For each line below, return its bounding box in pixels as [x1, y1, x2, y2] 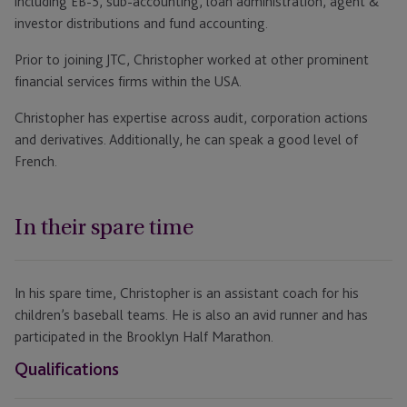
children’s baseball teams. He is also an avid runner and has [15, 306, 368, 324]
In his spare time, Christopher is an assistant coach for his [15, 284, 359, 303]
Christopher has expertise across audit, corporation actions [15, 109, 368, 127]
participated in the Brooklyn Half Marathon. [15, 328, 273, 346]
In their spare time [15, 210, 194, 245]
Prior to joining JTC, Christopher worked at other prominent [15, 51, 369, 69]
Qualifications [15, 358, 119, 381]
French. [15, 153, 57, 171]
